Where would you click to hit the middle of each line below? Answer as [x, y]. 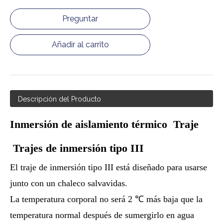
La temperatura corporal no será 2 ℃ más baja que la [106, 199]
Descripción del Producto [59, 99]
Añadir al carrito [80, 45]
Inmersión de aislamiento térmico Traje [104, 124]
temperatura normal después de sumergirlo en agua [102, 215]
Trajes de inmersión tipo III [77, 148]
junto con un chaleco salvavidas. [69, 183]
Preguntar [80, 19]
